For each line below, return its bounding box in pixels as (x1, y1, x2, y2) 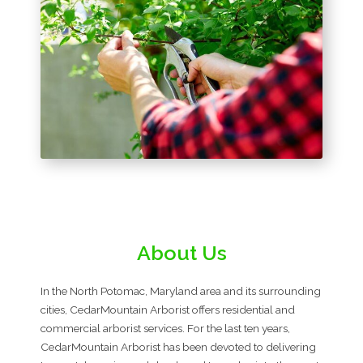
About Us (136, 241, 227, 266)
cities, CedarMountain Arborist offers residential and (41, 303, 295, 317)
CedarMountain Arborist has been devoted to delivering (41, 340, 316, 354)
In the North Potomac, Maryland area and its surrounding (41, 284, 321, 298)
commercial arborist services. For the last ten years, (41, 322, 290, 335)
